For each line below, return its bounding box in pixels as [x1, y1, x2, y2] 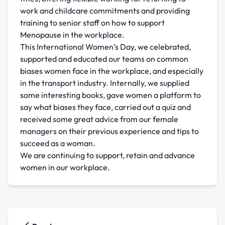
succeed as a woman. [20, 138, 95, 149]
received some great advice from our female [20, 114, 178, 125]
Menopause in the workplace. [20, 30, 125, 40]
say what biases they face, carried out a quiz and [20, 102, 191, 113]
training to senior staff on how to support [20, 18, 165, 28]
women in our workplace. [20, 162, 110, 173]
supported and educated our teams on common [20, 54, 188, 64]
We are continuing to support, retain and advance [20, 150, 195, 161]
